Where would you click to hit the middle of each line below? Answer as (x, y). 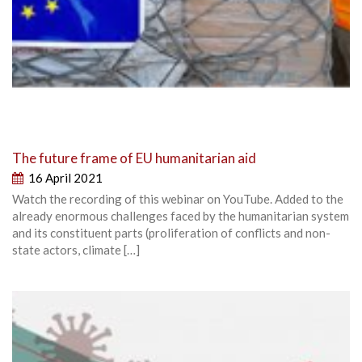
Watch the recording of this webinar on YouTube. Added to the (178, 198)
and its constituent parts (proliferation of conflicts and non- (171, 232)
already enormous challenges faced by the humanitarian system (181, 215)
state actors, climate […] (76, 249)
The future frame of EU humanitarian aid (134, 158)
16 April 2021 (65, 177)
